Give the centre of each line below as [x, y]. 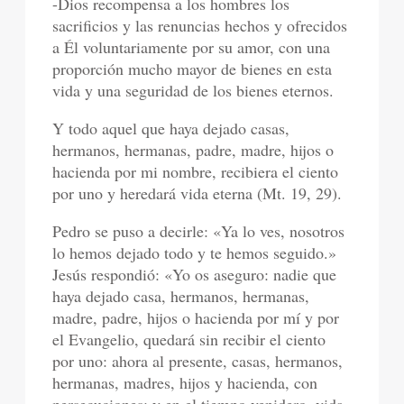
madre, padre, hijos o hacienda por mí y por [196, 318]
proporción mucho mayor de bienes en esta [193, 69]
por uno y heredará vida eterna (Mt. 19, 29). [197, 193]
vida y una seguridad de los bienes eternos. [193, 91]
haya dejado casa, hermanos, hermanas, [181, 296]
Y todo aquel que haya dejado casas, [171, 129]
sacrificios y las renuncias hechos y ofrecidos [200, 26]
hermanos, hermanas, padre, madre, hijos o [193, 150]
